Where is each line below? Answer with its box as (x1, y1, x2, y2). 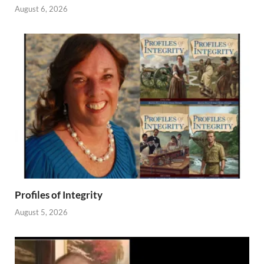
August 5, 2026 (15, 207, 68, 217)
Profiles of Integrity (15, 189, 103, 202)
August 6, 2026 (15, 4, 68, 14)
